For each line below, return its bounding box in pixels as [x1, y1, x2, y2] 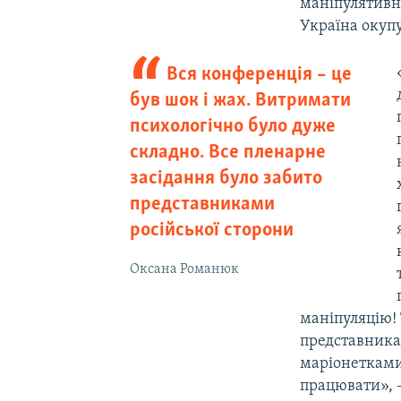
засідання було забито [129, 167, 322, 189]
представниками [129, 193, 275, 215]
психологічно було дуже [129, 115, 336, 137]
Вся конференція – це [166, 64, 353, 85]
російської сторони [129, 219, 294, 241]
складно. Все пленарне [129, 141, 326, 163]
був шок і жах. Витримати [129, 90, 351, 111]
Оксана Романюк [129, 261, 239, 277]
